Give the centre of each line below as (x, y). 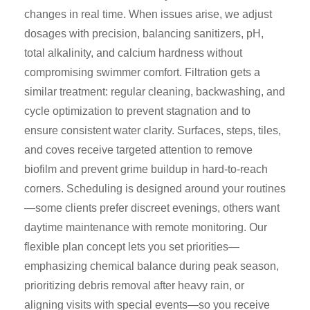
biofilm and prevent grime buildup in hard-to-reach (146, 169)
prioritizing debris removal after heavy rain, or (134, 285)
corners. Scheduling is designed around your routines (155, 188)
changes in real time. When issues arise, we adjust (148, 14)
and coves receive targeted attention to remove (138, 149)
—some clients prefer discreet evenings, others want (152, 208)
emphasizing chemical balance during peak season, (152, 266)
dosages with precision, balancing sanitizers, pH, (144, 33)
